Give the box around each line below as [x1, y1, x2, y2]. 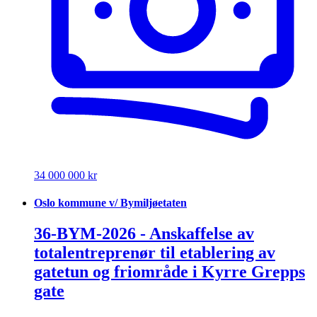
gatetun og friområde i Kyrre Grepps [34, 263, 305, 282]
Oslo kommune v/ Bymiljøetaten [34, 196, 187, 209]
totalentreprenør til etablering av [34, 243, 275, 263]
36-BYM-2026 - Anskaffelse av [34, 224, 254, 243]
